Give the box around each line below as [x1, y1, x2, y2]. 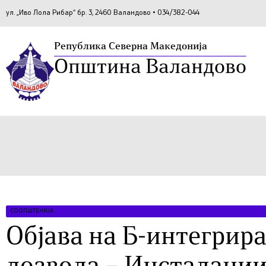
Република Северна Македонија [54, 42, 207, 52]
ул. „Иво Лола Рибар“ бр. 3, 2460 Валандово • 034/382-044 [6, 9, 199, 17]
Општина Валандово [54, 58, 246, 78]
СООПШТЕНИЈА [10, 207, 53, 214]
